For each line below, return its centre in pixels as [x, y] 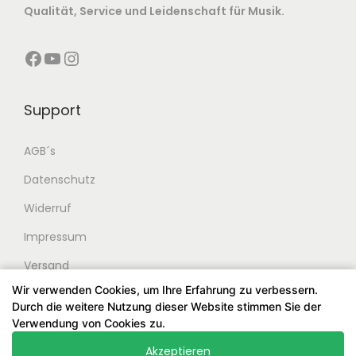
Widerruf [48, 208]
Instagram [72, 57]
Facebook [28, 57]
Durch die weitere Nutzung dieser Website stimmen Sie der [166, 306]
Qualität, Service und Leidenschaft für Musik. [154, 11]
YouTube [48, 57]
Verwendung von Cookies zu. [89, 323]
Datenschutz [60, 179]
